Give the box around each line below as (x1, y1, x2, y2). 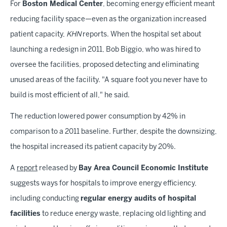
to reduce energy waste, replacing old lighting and (42, 210, 206, 217)
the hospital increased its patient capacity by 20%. (10, 143, 176, 150)
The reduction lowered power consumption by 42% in (10, 113, 185, 120)
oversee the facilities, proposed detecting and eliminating (10, 61, 199, 68)
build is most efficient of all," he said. (10, 92, 131, 99)
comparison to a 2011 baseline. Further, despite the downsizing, (10, 128, 217, 135)
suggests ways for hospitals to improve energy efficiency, (10, 180, 197, 187)
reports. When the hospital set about (81, 31, 201, 38)
